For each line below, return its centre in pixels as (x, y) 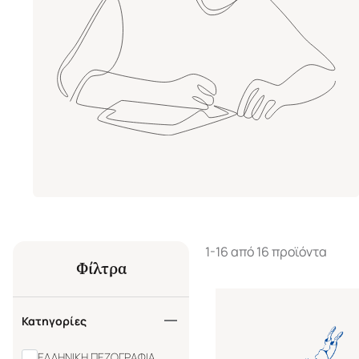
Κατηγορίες (54, 321)
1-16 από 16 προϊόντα (266, 251)
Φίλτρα (101, 268)
